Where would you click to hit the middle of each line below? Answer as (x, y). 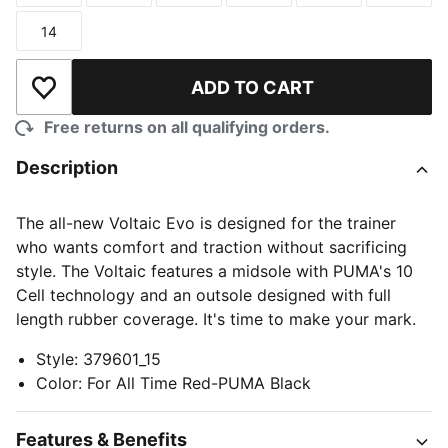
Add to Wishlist (100, 97)
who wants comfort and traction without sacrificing (211, 247)
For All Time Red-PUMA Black (199, 383)
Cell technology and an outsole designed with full (203, 295)
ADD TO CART (252, 87)
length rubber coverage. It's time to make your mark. (216, 319)
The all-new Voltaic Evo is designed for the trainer (206, 223)
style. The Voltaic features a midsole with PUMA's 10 (214, 271)
